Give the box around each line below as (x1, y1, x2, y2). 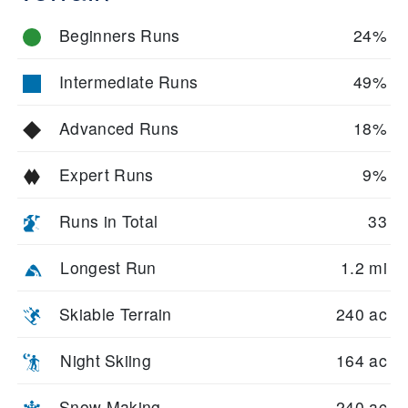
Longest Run (60, 256, 157, 279)
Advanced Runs (59, 117, 179, 139)
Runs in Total (59, 209, 158, 232)
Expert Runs (59, 163, 154, 186)
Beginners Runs (59, 24, 180, 46)
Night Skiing (60, 349, 152, 372)
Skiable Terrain (59, 302, 172, 325)
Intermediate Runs (59, 70, 199, 93)
